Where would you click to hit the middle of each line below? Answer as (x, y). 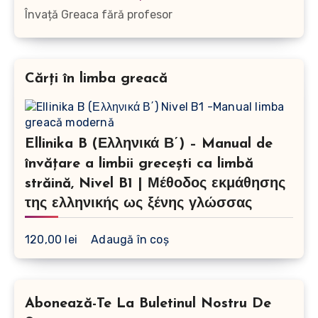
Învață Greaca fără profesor (99, 14)
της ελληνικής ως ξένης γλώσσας (138, 204)
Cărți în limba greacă (96, 78)
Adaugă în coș (130, 240)
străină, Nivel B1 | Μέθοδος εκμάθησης (155, 184)
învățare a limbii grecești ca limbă (139, 164)
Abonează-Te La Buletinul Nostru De (148, 304)
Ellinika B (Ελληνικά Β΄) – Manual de (149, 144)
